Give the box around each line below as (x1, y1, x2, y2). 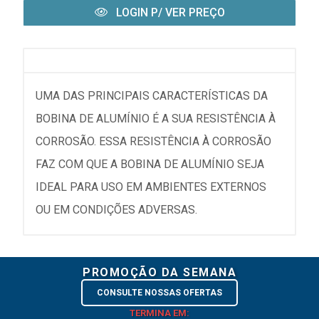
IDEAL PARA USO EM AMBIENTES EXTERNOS (36, 179, 266, 194)
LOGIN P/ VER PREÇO (113, 5, 225, 19)
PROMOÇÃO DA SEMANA (83, 265, 236, 279)
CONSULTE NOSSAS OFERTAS (97, 287, 222, 298)
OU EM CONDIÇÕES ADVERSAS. (36, 202, 197, 216)
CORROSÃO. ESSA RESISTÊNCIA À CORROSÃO (36, 134, 271, 148)
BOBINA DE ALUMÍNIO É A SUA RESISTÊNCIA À (36, 111, 276, 125)
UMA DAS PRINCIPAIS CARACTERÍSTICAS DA (36, 88, 268, 103)
